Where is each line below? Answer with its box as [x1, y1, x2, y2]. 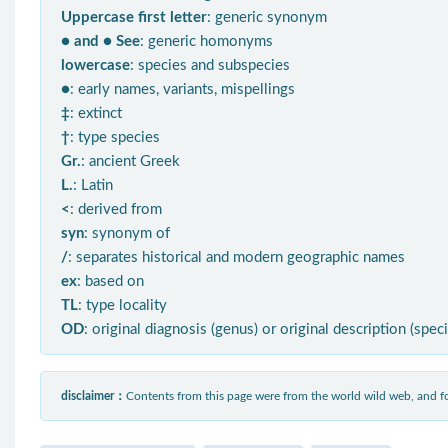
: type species [70, 130, 160, 146]
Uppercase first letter [61, 10, 207, 26]
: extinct [70, 106, 122, 122]
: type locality [78, 298, 167, 314]
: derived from [70, 202, 162, 218]
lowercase [61, 58, 130, 74]
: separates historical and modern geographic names [68, 250, 405, 266]
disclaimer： [61, 390, 126, 403]
